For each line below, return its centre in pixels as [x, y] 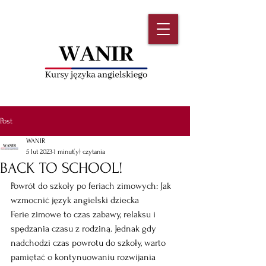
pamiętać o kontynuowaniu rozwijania [84, 257]
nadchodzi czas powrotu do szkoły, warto [89, 243]
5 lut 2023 [39, 152]
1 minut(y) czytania [79, 152]
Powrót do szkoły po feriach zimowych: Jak [92, 186]
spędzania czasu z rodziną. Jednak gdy [85, 229]
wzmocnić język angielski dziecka [75, 200]
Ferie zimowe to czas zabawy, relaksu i [84, 214]
